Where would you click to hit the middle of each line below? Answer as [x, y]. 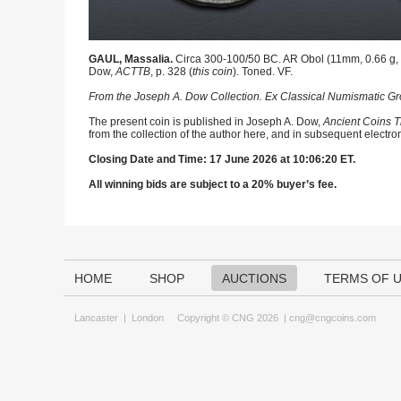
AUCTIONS [254, 278]
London [148, 318]
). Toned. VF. [263, 72]
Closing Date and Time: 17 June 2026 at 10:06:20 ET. [222, 159]
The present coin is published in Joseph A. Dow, [206, 122]
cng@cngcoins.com [333, 318]
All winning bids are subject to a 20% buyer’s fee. [213, 184]
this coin [213, 72]
